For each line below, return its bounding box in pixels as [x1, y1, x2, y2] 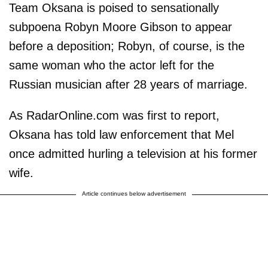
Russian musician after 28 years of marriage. [9, 77, 248, 91]
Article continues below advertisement [82, 190, 186, 197]
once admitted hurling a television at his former [9, 147, 257, 160]
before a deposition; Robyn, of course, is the [9, 39, 245, 53]
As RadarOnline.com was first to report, [9, 108, 220, 122]
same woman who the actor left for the [9, 58, 214, 72]
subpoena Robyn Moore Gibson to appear [9, 20, 232, 33]
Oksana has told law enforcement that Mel [9, 127, 234, 141]
